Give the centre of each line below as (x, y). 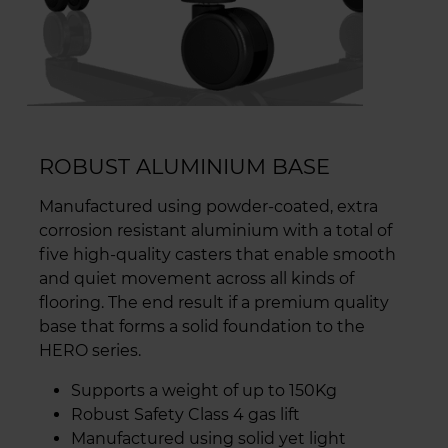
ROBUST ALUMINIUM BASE (184, 167)
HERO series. (90, 351)
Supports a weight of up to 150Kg (204, 391)
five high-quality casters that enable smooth (217, 255)
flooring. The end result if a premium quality (214, 303)
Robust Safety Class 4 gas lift (185, 415)
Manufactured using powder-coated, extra (208, 207)
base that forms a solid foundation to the (202, 327)
